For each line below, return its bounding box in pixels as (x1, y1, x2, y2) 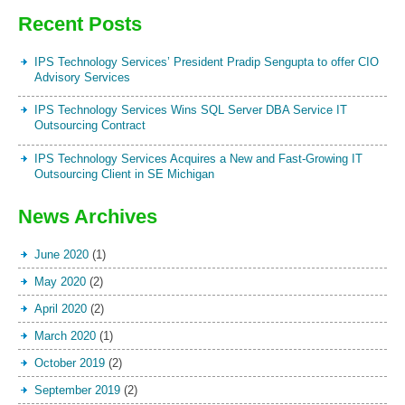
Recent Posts (18, 12, 142, 35)
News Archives (18, 204, 157, 228)
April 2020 (34, 301, 87, 316)
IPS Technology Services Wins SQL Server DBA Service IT (34, 103, 347, 118)
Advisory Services (34, 70, 130, 84)
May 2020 (34, 274, 86, 288)
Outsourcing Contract (34, 118, 146, 133)
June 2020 (34, 247, 89, 261)
